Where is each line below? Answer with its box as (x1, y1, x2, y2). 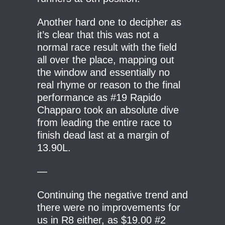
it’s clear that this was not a (37, 29, 159, 40)
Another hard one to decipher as (37, 17, 181, 28)
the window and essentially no (37, 67, 170, 78)
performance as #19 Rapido (37, 92, 161, 103)
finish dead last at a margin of (37, 130, 169, 141)
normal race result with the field (37, 42, 177, 53)
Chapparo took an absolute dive (37, 104, 179, 116)
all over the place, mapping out (37, 54, 174, 65)
